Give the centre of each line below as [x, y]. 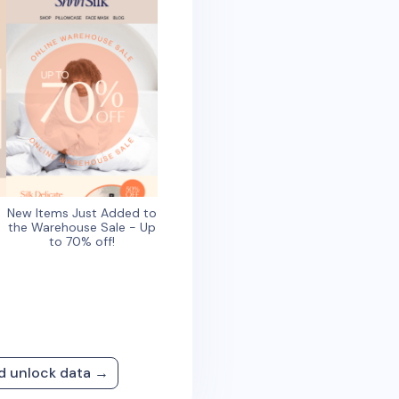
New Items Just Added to [82, 212]
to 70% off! [82, 241]
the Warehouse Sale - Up [82, 227]
